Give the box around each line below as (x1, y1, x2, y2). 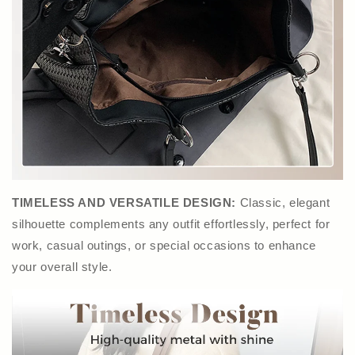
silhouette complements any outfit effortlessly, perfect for (12, 216, 330, 231)
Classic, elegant (236, 195, 330, 209)
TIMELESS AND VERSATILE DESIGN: (12, 195, 236, 209)
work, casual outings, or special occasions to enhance (12, 238, 316, 252)
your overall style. (12, 259, 113, 273)
